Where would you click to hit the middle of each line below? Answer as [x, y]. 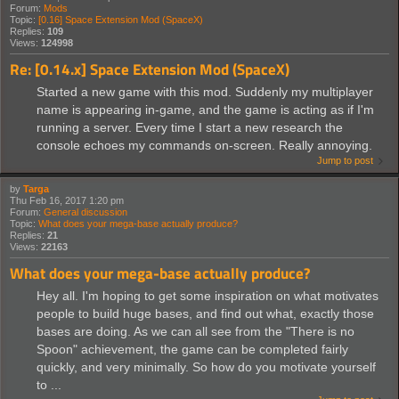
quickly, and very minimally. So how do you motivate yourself [206, 367]
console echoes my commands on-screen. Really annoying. [204, 146]
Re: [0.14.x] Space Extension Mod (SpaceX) [150, 69]
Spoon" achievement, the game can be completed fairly [192, 350]
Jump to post [345, 161]
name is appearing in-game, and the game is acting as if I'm [205, 110]
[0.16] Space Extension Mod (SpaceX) [121, 20]
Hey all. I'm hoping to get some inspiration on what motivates [208, 296]
